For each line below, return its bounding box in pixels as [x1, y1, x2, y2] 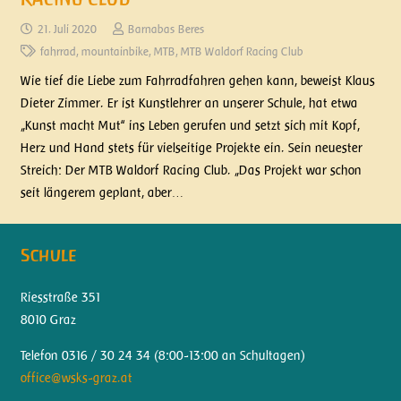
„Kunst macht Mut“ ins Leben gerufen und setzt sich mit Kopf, [20, 117, 360, 132]
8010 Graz [20, 312, 76, 328]
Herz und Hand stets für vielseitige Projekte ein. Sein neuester [20, 140, 363, 155]
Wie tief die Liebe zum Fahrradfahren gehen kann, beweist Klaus [20, 73, 375, 88]
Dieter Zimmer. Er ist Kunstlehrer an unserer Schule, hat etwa [20, 95, 358, 110]
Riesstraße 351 [20, 290, 100, 305]
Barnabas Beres [128, 22, 206, 37]
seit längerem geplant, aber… [20, 184, 183, 200]
